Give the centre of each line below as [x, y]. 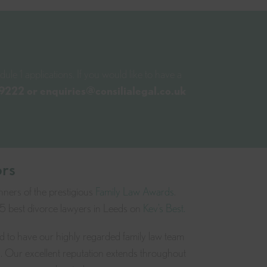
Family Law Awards [134, 192]
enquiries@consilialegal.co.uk [113, 91]
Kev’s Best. [164, 209]
